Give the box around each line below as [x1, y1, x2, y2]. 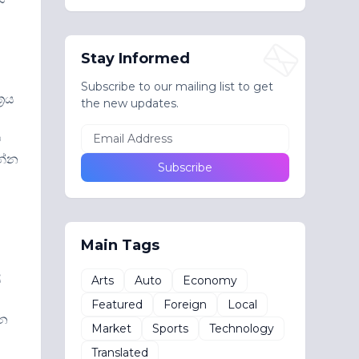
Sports [151, 321, 188, 336]
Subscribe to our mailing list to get [80, 79, 273, 94]
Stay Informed [80, 50, 190, 67]
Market [91, 321, 131, 336]
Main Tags [80, 236, 159, 254]
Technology [208, 321, 274, 336]
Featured [91, 296, 143, 312]
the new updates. [80, 96, 179, 111]
